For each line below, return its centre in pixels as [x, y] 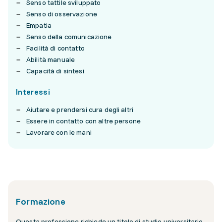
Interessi [33, 92]
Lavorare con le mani [59, 132]
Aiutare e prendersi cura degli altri [80, 110]
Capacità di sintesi [55, 71]
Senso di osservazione [62, 14]
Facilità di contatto [55, 48]
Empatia [39, 25]
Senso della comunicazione [69, 37]
